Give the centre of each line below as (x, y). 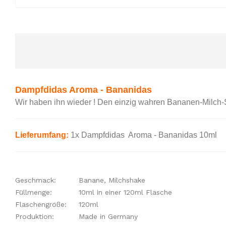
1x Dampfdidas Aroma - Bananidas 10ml (143, 135)
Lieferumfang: (42, 135)
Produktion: (35, 216)
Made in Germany (108, 216)
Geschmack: (36, 180)
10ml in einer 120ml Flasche (125, 192)
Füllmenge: (34, 192)
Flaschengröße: (41, 204)
